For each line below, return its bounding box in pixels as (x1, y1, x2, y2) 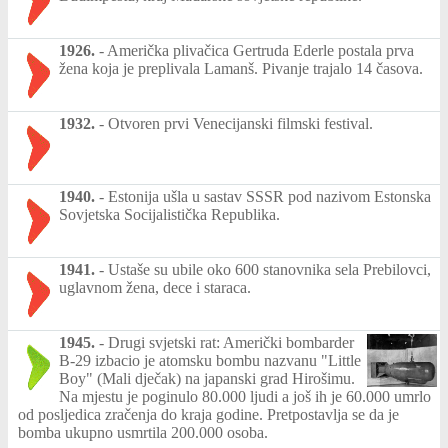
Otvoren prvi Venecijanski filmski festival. (108, 114, 373, 132)
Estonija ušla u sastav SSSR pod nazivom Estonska (108, 187, 431, 205)
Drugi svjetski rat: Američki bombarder (108, 333, 354, 351)
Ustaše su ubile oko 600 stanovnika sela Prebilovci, (108, 260, 431, 278)
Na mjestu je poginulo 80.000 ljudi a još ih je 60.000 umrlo (59, 387, 431, 405)
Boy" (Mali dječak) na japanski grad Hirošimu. (59, 369, 355, 387)
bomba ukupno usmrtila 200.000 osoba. (18, 423, 268, 441)
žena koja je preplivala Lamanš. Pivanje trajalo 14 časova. (59, 59, 423, 77)
